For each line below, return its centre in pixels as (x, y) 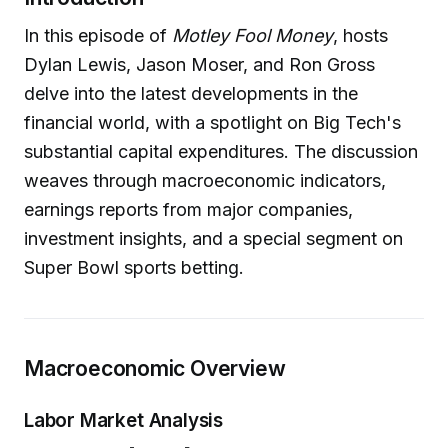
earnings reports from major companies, (188, 209)
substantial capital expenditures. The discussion (221, 151)
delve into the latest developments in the (191, 93)
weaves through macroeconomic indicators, (205, 180)
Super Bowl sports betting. (134, 267)
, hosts (360, 35)
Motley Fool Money (252, 35)
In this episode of (98, 35)
